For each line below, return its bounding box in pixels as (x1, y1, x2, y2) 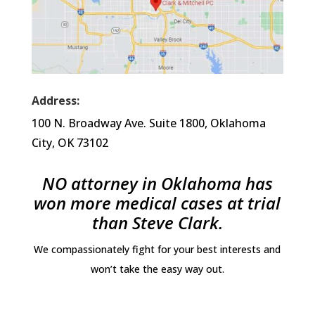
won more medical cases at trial (34, 191, 281, 214)
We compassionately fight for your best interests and (34, 242, 281, 256)
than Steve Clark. (91, 210, 223, 234)
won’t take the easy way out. (90, 262, 224, 276)
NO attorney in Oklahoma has (41, 171, 273, 195)
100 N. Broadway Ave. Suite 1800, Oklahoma (31, 115, 266, 131)
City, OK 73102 (31, 134, 108, 150)
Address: (31, 92, 79, 108)
